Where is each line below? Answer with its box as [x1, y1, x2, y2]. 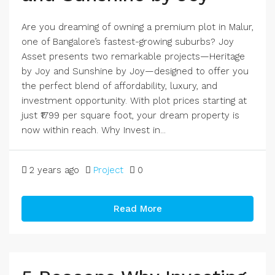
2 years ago [29, 165, 79, 176]
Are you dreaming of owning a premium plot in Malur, [21, 21, 254, 33]
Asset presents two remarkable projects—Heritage [21, 51, 245, 62]
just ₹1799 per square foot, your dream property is [21, 110, 239, 121]
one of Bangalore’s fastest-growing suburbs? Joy [21, 36, 234, 47]
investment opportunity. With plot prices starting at [21, 95, 247, 106]
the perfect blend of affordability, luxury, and [21, 80, 217, 91]
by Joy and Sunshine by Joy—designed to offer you [21, 66, 249, 77]
